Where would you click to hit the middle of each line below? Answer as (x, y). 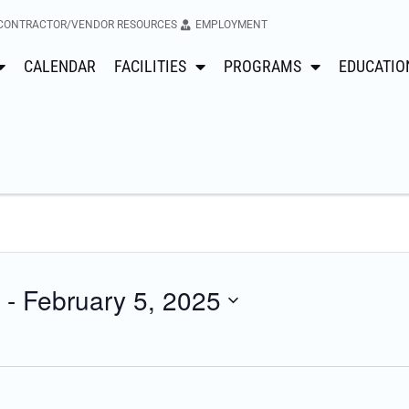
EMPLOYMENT (231, 25)
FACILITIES (150, 66)
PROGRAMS (262, 66)
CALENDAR (60, 66)
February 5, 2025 (122, 300)
